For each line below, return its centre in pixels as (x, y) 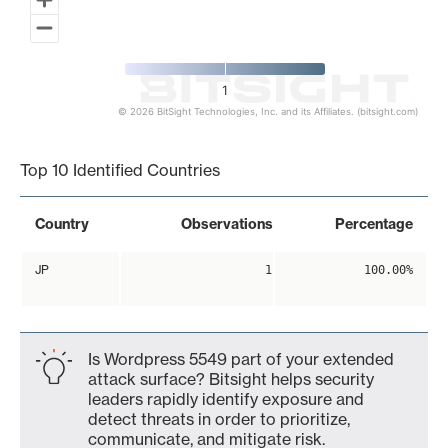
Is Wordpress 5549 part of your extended (241, 359)
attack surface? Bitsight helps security (231, 379)
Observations (227, 224)
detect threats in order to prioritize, (219, 419)
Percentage (374, 224)
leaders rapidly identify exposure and (226, 399)
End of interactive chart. (109, 127)
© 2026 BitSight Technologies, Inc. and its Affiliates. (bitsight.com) (268, 112)
